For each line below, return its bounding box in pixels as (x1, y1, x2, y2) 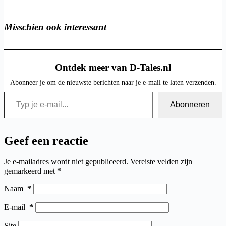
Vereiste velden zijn (130, 157, 192, 166)
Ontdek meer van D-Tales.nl (55, 62, 171, 73)
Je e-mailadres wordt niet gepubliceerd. (4, 157, 128, 166)
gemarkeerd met (4, 166, 57, 176)
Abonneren (170, 100, 210, 109)
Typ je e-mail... (4, 86, 23, 95)
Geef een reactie (4, 134, 88, 147)
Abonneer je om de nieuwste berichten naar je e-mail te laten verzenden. (10, 78, 216, 86)
